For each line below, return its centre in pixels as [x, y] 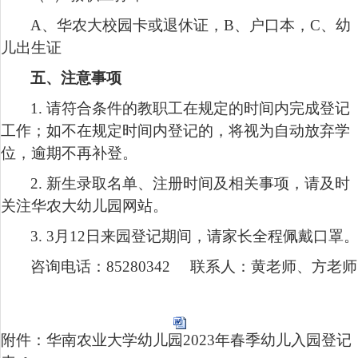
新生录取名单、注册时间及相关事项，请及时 [198, 183]
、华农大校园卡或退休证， [133, 25]
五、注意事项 [76, 78]
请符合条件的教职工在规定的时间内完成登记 [198, 108]
